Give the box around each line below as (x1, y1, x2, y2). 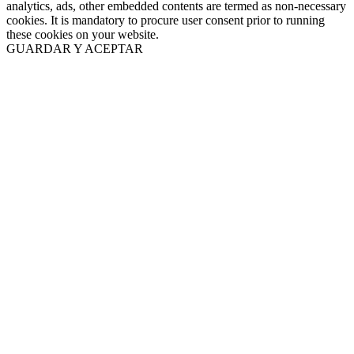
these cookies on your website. (6, 28, 159, 42)
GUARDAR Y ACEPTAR (6, 42, 143, 56)
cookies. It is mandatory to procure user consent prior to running (6, 13, 325, 28)
